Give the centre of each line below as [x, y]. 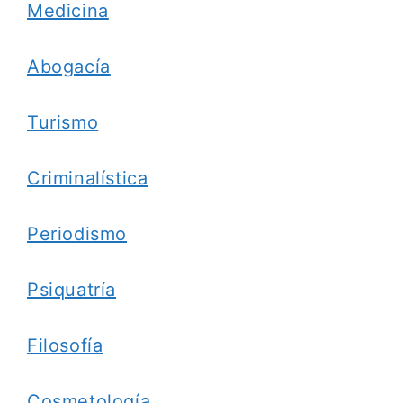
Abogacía [69, 67]
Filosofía [65, 345]
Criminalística [88, 178]
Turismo [63, 122]
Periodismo [77, 234]
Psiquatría [72, 290]
